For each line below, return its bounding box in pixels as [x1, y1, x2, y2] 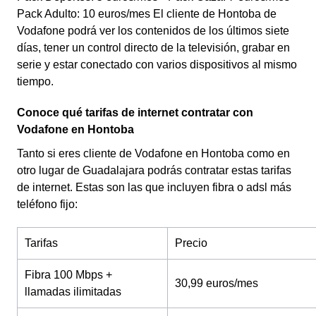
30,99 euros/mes [175, 277, 258, 289]
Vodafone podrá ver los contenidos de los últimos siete [17, 25, 289, 37]
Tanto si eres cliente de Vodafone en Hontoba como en [17, 147, 290, 159]
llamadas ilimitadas [25, 286, 121, 298]
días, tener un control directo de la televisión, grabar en [17, 42, 290, 54]
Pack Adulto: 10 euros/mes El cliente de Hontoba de [17, 8, 276, 20]
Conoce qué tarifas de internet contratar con [17, 107, 253, 119]
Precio [175, 237, 207, 249]
